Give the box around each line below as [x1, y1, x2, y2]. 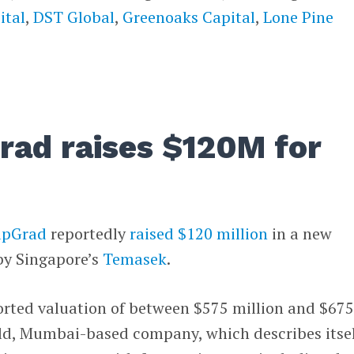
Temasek [103, 247, 168, 269]
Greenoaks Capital [122, 6, 256, 28]
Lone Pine [263, 6, 334, 28]
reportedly [47, 222, 130, 244]
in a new [268, 222, 333, 244]
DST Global [33, 6, 115, 28]
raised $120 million [130, 222, 269, 244]
